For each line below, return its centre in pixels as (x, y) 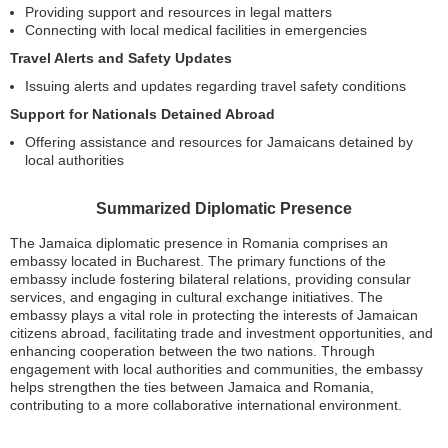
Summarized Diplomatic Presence (224, 208)
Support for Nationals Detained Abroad (142, 114)
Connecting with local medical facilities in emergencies (196, 30)
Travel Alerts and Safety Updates (121, 58)
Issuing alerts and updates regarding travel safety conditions (215, 86)
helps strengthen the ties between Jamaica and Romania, (192, 387)
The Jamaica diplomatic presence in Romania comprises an (199, 243)
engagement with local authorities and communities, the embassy (216, 369)
